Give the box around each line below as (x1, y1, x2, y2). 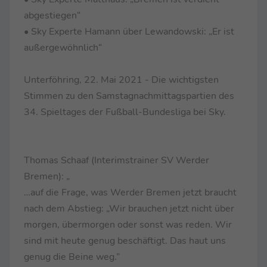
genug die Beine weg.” (24, 250, 120, 263)
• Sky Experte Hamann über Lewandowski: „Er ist (24, 24, 234, 38)
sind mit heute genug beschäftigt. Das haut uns (24, 234, 226, 247)
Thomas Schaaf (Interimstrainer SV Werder (24, 153, 209, 167)
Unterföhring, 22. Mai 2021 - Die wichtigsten (24, 73, 219, 86)
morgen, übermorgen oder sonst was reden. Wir (24, 218, 232, 231)
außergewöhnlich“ (24, 41, 102, 54)
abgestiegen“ (24, 8, 80, 22)
